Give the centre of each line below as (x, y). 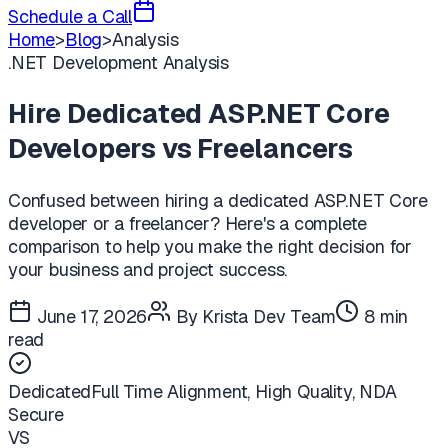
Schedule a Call (70, 16)
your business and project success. (148, 269)
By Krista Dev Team (253, 316)
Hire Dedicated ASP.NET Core (199, 114)
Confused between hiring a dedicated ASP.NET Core (218, 200)
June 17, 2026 (90, 316)
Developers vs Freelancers (181, 149)
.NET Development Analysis (119, 62)
